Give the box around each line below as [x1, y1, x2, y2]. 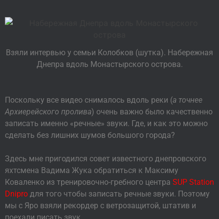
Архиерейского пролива [5, 107, 91, 116]
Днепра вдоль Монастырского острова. [36, 59, 183, 69]
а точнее [173, 95, 202, 105]
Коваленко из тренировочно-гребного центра [5, 177, 173, 187]
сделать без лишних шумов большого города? [5, 130, 175, 140]
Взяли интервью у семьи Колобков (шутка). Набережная [6, 47, 213, 57]
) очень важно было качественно [91, 107, 213, 116]
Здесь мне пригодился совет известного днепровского [5, 153, 206, 163]
